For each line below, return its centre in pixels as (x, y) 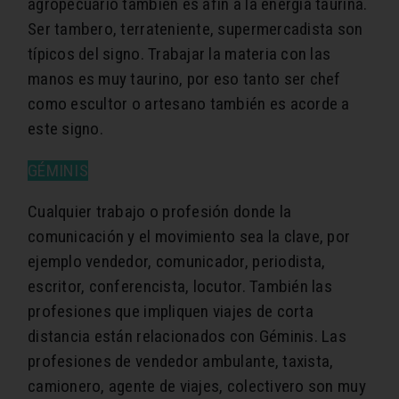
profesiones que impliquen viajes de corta (171, 312)
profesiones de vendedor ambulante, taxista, (181, 362)
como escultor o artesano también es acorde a (189, 104)
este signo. (65, 129)
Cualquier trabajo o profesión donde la (160, 212)
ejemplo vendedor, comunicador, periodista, (177, 262)
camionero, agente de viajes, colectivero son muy (197, 387)
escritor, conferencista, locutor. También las (180, 287)
